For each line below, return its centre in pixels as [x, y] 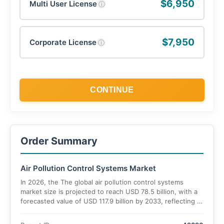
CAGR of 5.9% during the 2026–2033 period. [90, 210]
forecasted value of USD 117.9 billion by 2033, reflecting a [110, 201]
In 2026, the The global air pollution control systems [102, 182]
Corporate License [63, 42]
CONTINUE [112, 90]
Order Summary [59, 141]
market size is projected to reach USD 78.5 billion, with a [109, 191]
